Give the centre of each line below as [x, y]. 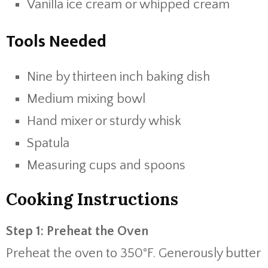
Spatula [48, 143]
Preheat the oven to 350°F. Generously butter [133, 253]
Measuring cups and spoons [106, 165]
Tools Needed [56, 42]
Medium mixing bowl [86, 99]
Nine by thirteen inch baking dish [118, 77]
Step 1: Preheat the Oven [77, 231]
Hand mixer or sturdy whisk [104, 121]
